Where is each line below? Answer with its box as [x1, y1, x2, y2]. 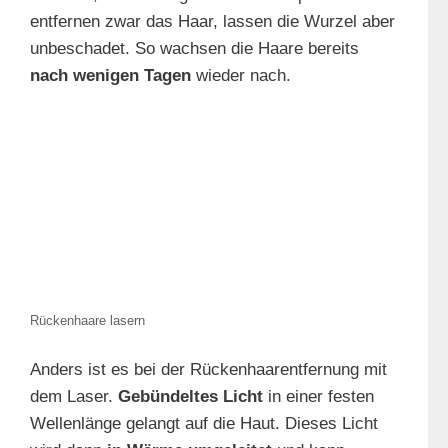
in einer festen [263, 387, 374, 407]
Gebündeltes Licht [118, 387, 263, 407]
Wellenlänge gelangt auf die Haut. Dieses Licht [30, 414, 378, 434]
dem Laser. [30, 387, 118, 407]
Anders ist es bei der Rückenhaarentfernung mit [30, 360, 387, 380]
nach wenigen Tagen [30, 65, 191, 85]
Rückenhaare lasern [30, 312, 145, 328]
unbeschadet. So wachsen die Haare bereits [30, 38, 359, 58]
